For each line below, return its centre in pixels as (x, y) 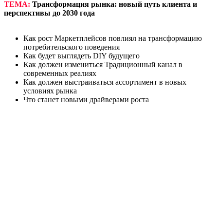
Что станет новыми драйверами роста (86, 99)
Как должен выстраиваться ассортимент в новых (105, 82)
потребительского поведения (72, 47)
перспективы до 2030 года (49, 13)
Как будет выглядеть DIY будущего (82, 55)
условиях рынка (50, 91)
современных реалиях (60, 73)
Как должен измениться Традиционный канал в (103, 64)
